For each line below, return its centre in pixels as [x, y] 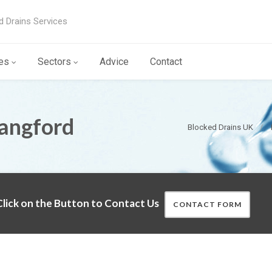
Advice [114, 62]
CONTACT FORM [207, 204]
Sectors [54, 62]
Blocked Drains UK [220, 127]
